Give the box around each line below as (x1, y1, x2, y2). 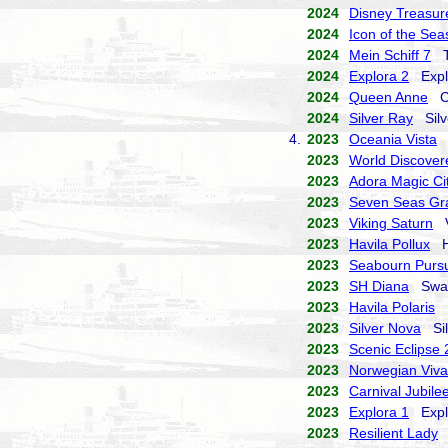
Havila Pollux (349, 236, 430, 252)
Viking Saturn (349, 215, 433, 231)
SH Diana (349, 278, 409, 294)
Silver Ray (349, 110, 413, 126)
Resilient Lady (349, 425, 438, 441)
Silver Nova (349, 320, 421, 336)
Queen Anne (349, 89, 428, 105)
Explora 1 (349, 404, 409, 420)
